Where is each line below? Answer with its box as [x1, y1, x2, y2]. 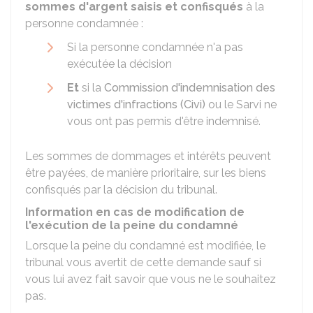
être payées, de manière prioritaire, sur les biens [25, 166, 266, 180]
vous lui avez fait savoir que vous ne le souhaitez [25, 272, 276, 286]
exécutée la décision [67, 57, 172, 71]
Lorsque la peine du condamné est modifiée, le [25, 239, 265, 252]
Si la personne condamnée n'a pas [67, 41, 243, 54]
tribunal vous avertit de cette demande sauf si [25, 256, 261, 269]
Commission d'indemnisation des [104, 81, 275, 94]
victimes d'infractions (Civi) [67, 98, 205, 111]
